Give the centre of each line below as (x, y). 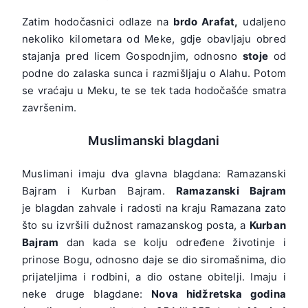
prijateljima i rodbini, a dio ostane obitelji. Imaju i (154, 277)
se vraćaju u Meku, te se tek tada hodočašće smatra (154, 91)
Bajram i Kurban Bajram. (99, 191)
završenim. (49, 108)
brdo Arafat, (206, 22)
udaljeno (262, 22)
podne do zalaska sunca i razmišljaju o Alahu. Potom (154, 74)
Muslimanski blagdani (154, 141)
